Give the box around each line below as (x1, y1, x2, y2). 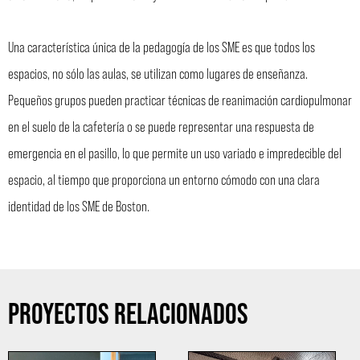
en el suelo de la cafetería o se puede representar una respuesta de (8, 117, 314, 135)
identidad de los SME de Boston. (8, 196, 149, 215)
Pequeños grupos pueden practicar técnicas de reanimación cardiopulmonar (8, 90, 352, 108)
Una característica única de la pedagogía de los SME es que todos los (8, 37, 315, 55)
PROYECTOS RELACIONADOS (8, 294, 248, 329)
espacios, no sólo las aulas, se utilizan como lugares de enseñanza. (8, 63, 308, 82)
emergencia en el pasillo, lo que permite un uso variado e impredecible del (8, 143, 342, 162)
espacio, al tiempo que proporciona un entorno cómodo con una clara (8, 170, 320, 188)
